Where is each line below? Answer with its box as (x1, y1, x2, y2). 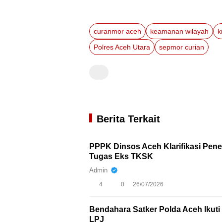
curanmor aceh (94, 27, 141, 35)
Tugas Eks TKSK (89, 152, 153, 161)
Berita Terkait (97, 113, 160, 124)
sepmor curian (159, 43, 204, 51)
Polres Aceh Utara (94, 43, 150, 51)
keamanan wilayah (150, 27, 209, 35)
